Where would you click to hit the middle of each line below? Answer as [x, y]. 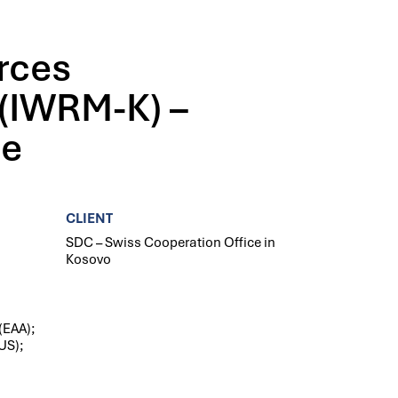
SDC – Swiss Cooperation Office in [171, 243]
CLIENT [90, 219]
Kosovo [89, 259]
